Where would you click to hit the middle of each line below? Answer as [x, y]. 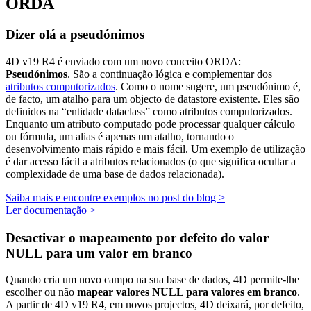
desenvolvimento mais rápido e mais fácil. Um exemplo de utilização [155, 149]
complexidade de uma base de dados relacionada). [115, 174]
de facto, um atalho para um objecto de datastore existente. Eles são [152, 99]
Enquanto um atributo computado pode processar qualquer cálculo [150, 124]
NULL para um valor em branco [99, 253]
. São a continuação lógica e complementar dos [170, 74]
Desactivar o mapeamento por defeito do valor [137, 237]
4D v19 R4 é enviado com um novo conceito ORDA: [123, 61]
